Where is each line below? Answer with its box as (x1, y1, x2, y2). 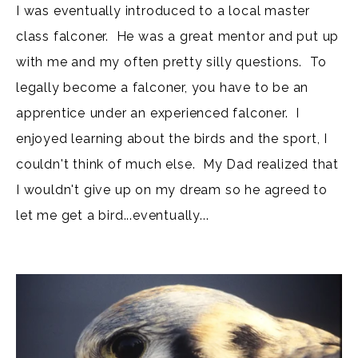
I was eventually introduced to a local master (16, 3, 310, 19)
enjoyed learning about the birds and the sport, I (16, 131, 328, 147)
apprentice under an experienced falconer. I (16, 105, 300, 121)
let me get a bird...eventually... (16, 208, 209, 224)
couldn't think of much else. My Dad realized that (16, 157, 339, 173)
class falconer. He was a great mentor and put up (16, 29, 340, 45)
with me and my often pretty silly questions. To (16, 54, 327, 70)
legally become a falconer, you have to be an (16, 80, 309, 96)
